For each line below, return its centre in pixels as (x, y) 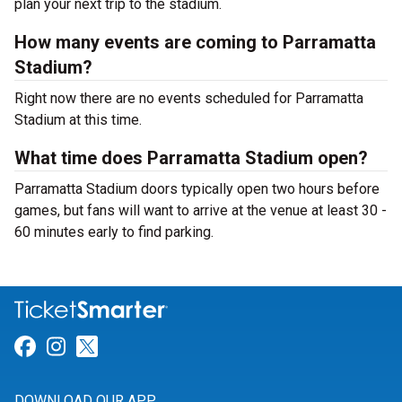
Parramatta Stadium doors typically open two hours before (197, 189)
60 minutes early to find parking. (114, 232)
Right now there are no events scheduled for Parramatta (189, 98)
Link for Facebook (122, 347)
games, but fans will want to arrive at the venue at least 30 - (201, 210)
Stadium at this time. (78, 120)
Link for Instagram (154, 347)
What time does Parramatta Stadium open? (191, 158)
